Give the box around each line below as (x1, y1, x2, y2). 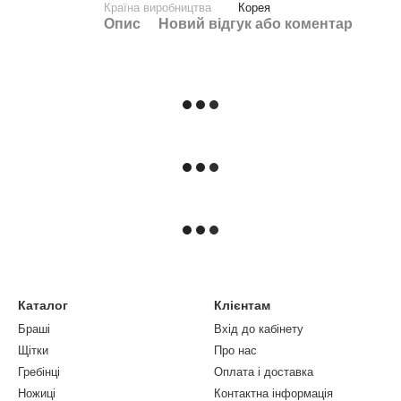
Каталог (18, 298, 68, 312)
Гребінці (18, 365, 60, 379)
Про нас (214, 344, 257, 357)
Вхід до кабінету (214, 322, 303, 336)
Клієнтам (214, 298, 270, 312)
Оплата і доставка (214, 365, 313, 379)
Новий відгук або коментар (158, 16, 353, 31)
